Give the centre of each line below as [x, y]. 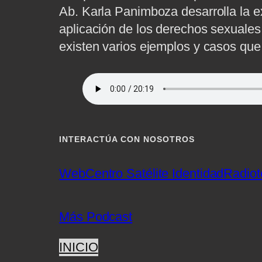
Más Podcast [96, 217]
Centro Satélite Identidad [154, 174]
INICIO [79, 247]
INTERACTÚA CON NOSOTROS [127, 139]
